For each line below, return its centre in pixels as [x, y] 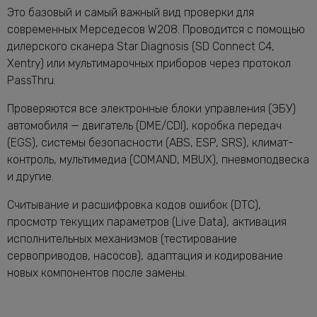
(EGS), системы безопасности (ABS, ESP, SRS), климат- [150, 142]
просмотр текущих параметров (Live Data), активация [147, 221]
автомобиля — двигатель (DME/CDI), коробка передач [144, 125]
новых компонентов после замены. [97, 272]
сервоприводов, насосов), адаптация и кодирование [145, 255]
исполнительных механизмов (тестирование [122, 238]
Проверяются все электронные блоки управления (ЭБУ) [151, 108]
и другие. [30, 176]
